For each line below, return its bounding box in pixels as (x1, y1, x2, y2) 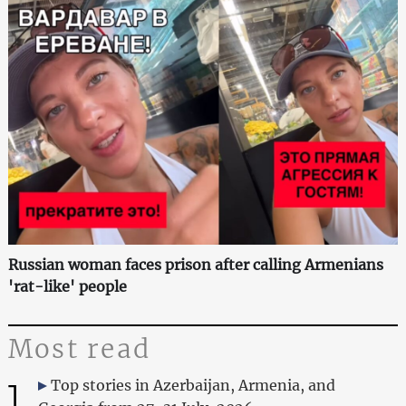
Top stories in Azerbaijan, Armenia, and (50, 375, 335, 394)
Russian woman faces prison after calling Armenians (7, 255, 383, 274)
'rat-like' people (7, 276, 127, 295)
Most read (7, 332, 151, 365)
